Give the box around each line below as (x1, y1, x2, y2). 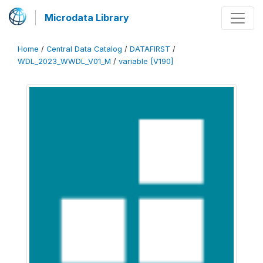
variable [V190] (119, 57, 173, 66)
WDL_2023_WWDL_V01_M (18, 57, 111, 66)
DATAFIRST (130, 45, 170, 53)
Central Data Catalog (46, 45, 122, 53)
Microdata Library (45, 12, 129, 23)
